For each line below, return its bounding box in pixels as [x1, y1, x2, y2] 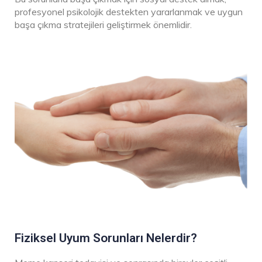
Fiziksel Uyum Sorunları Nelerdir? [15, 230, 197, 245]
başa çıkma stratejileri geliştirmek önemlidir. [15, 19, 192, 31]
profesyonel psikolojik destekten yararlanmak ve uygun [15, 6, 243, 18]
